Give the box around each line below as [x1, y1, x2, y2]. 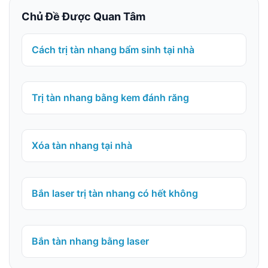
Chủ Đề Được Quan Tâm [22, 10, 145, 23]
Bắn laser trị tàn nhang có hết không [32, 187, 198, 200]
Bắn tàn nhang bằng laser [32, 235, 149, 248]
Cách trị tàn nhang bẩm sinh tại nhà [32, 44, 194, 56]
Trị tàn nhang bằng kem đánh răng [32, 92, 189, 104]
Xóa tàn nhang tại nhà [32, 139, 132, 152]
